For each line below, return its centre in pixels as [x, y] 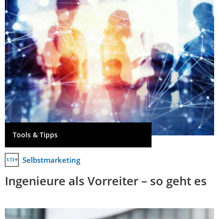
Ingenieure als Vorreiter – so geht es [106, 180]
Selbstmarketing [51, 160]
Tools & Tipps [35, 135]
